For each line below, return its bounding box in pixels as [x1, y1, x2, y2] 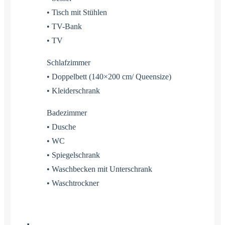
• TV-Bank [47, 22, 82, 31]
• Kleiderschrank [47, 86, 100, 95]
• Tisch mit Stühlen [47, 8, 107, 17]
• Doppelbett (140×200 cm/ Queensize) [47, 72, 171, 81]
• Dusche [47, 122, 76, 131]
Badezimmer [47, 108, 87, 117]
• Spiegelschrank [47, 150, 100, 159]
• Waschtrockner [47, 178, 99, 187]
